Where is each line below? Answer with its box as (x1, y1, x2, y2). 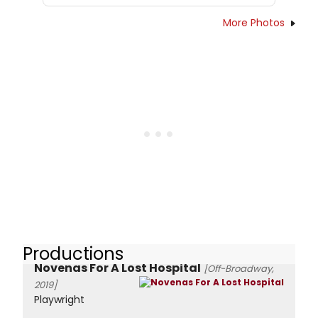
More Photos (223, 15, 285, 30)
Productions (23, 241, 124, 265)
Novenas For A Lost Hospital (34, 260, 201, 277)
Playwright (34, 292, 84, 307)
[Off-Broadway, (204, 262, 274, 276)
